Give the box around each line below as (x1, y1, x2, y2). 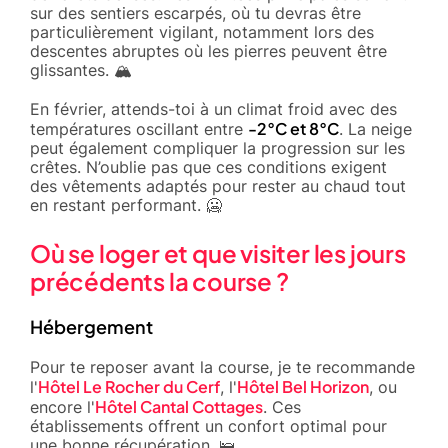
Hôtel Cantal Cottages (95, 395, 263, 417)
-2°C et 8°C (248, 117, 339, 139)
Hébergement (30, 314, 153, 338)
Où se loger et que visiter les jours (30, 237, 406, 268)
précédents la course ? (30, 265, 289, 296)
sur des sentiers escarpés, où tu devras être (30, 2, 361, 23)
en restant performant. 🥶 (30, 194, 222, 215)
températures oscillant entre (30, 118, 248, 139)
